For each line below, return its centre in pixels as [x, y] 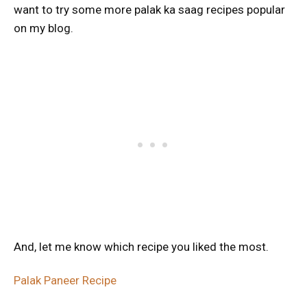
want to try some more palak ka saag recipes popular [149, 10]
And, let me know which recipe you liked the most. [141, 247]
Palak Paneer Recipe [65, 281]
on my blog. [44, 28]
